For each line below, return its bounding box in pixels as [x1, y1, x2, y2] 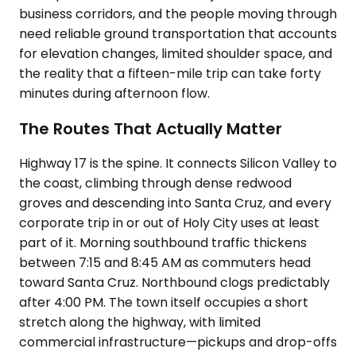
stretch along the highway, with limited [19, 313, 261, 332]
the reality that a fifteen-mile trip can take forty [19, 64, 321, 83]
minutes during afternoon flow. [19, 84, 210, 103]
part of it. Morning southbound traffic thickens [19, 234, 307, 253]
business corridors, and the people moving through [19, 5, 337, 23]
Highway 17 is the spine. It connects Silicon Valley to [19, 154, 337, 173]
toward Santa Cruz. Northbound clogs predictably [19, 273, 330, 292]
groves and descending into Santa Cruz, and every [19, 194, 331, 213]
